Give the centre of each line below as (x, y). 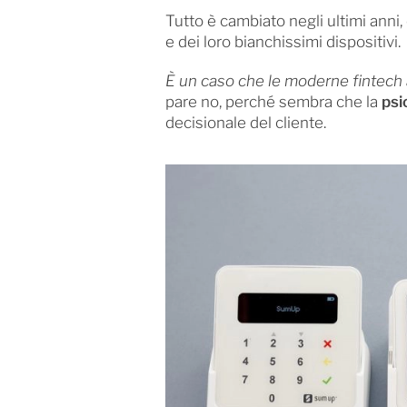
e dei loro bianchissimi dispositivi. (283, 41)
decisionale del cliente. (245, 122)
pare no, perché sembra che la (273, 101)
